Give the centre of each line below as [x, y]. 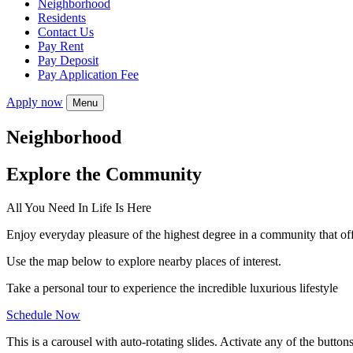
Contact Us [66, 32]
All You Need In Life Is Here [79, 207]
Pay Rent [61, 46]
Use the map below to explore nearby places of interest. [144, 261]
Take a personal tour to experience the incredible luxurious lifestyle [172, 288]
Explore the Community [104, 174]
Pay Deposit [68, 60]
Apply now [35, 102]
